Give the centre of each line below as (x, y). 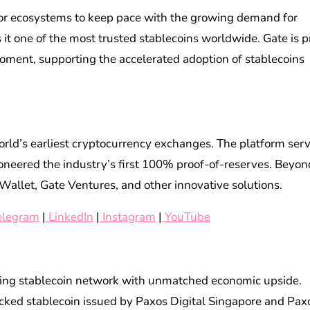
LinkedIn (71, 217)
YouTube (188, 217)
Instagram (129, 217)
